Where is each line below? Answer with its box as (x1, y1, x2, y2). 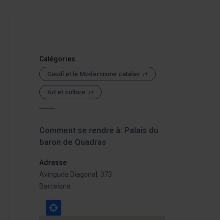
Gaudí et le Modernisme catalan (47, 70, 139, 78)
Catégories (39, 55, 75, 63)
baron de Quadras (39, 137, 106, 147)
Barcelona (39, 182, 71, 190)
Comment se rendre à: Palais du (39, 126, 158, 136)
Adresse (39, 158, 67, 166)
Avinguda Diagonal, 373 (39, 170, 112, 178)
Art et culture (47, 88, 85, 96)
